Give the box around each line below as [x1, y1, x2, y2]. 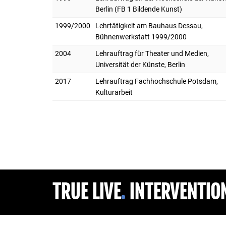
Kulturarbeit [95, 88, 133, 96]
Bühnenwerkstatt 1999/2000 [95, 32, 187, 41]
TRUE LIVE [52, 180, 121, 204]
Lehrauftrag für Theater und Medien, [95, 49, 209, 58]
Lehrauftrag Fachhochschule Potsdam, [95, 77, 218, 85]
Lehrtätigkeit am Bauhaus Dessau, [95, 21, 203, 30]
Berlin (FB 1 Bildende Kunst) [95, 5, 182, 13]
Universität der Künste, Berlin [95, 60, 185, 69]
